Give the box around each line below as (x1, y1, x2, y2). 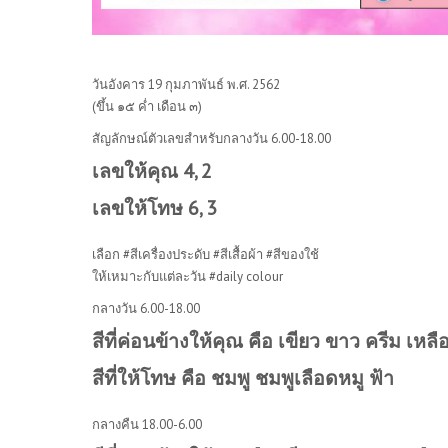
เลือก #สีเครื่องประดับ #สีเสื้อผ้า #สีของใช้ (92, 245, 319, 263)
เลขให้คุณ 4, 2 (92, 157, 212, 183)
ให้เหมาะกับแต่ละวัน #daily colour (92, 267, 283, 285)
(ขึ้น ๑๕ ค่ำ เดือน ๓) (92, 97, 202, 115)
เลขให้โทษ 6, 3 (92, 194, 217, 220)
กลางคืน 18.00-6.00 (92, 415, 202, 433)
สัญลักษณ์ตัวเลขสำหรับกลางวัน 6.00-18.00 (92, 129, 331, 147)
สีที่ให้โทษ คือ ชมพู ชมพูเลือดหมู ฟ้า (92, 364, 394, 390)
